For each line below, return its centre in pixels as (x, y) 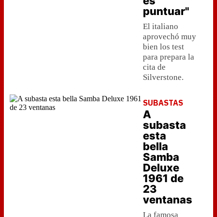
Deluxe (161, 168)
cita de (154, 67)
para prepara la (169, 57)
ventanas (168, 200)
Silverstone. (163, 77)
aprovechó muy (170, 37)
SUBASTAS (163, 103)
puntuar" (166, 11)
